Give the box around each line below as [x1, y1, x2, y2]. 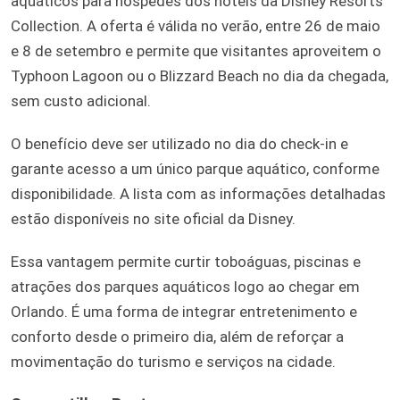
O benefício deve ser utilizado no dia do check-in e [11, 134, 348, 153]
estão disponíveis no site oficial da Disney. [11, 209, 296, 228]
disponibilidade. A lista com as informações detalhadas [11, 184, 386, 203]
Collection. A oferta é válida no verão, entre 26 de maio [11, 16, 380, 35]
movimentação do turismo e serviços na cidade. [11, 352, 336, 371]
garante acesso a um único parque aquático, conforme [11, 159, 379, 178]
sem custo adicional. [11, 91, 151, 110]
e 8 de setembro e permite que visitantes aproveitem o [11, 41, 381, 60]
